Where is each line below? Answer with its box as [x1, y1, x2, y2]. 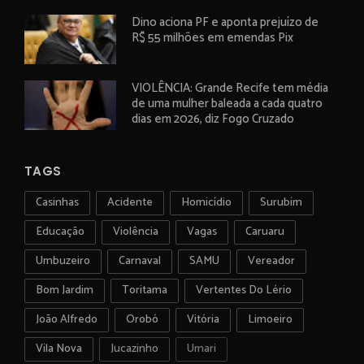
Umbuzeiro [36, 251, 90, 271]
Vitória [187, 310, 219, 329]
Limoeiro [248, 310, 292, 329]
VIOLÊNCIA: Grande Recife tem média [132, 77, 329, 98]
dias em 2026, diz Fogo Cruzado [132, 108, 295, 129]
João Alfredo [36, 310, 97, 329]
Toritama [122, 280, 167, 300]
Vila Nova [36, 339, 82, 358]
